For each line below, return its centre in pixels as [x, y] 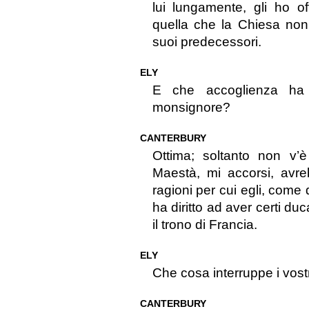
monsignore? [191, 108]
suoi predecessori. [207, 42]
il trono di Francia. [205, 225]
